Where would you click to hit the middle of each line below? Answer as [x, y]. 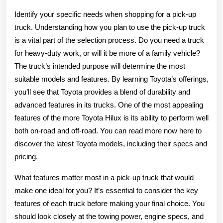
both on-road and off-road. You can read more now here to [108, 131]
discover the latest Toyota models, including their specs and [111, 144]
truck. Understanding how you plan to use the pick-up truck [110, 27]
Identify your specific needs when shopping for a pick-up [105, 14]
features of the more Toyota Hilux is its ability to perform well [111, 118]
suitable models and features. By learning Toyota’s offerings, [111, 79]
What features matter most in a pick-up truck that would [104, 177]
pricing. [26, 157]
